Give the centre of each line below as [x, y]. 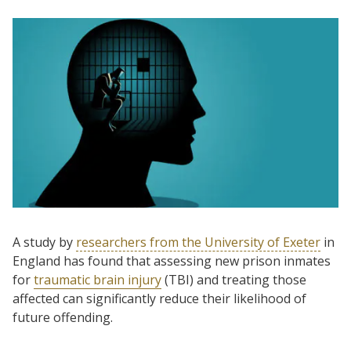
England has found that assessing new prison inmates [172, 261]
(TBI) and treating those [234, 279]
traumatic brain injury [98, 279]
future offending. [63, 317]
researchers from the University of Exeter [198, 242]
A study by [44, 242]
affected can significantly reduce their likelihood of [159, 298]
